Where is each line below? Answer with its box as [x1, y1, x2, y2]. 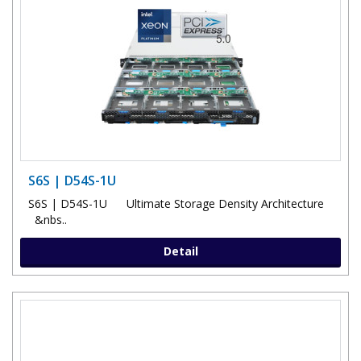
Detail [163, 243, 198, 259]
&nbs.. [28, 211, 67, 227]
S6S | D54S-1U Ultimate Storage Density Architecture [28, 195, 327, 211]
